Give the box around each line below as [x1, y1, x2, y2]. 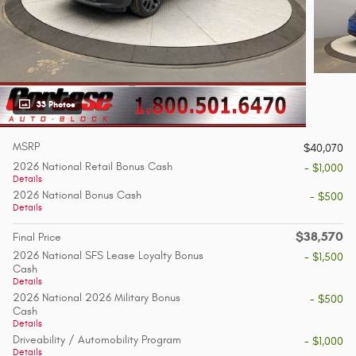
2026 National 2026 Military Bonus [13, 291, 180, 305]
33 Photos [37, 99, 75, 110]
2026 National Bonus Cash [13, 188, 141, 203]
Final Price [13, 230, 61, 245]
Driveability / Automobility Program [13, 333, 181, 347]
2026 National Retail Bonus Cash [13, 160, 172, 174]
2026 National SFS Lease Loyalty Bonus [13, 249, 203, 263]
